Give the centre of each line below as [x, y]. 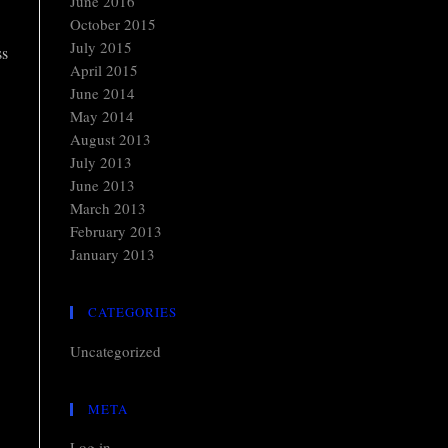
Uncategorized [115, 351]
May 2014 [102, 116]
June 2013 [102, 185]
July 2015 [101, 47]
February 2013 [116, 231]
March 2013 [108, 208]
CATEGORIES [132, 312]
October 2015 [113, 24]
